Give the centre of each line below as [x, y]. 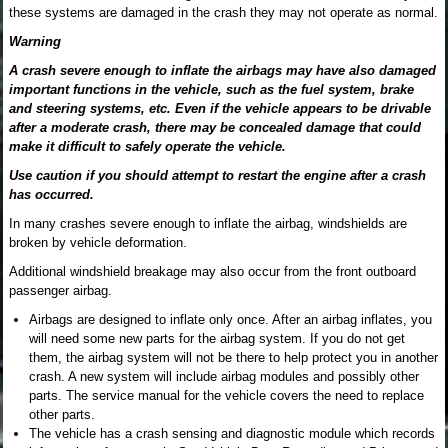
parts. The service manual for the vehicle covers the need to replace [226, 395]
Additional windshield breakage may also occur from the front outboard [212, 271]
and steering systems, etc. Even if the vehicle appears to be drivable [220, 108]
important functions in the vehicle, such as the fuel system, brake [211, 89]
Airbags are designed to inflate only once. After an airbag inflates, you [230, 319]
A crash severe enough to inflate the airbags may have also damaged [222, 70]
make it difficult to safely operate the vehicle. [147, 146]
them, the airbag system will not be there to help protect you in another [233, 357]
